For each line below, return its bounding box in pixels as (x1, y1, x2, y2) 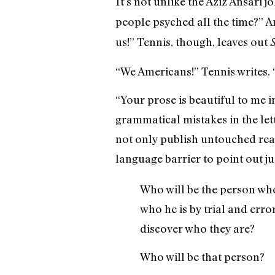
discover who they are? (139, 221, 255, 235)
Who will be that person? (139, 250, 265, 264)
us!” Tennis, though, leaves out (115, 35, 270, 49)
